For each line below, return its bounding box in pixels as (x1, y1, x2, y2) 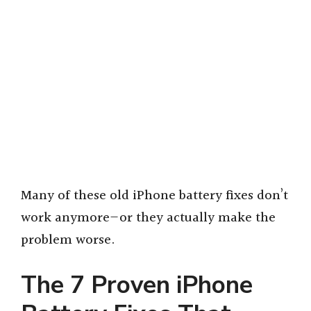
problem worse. (21, 229, 115, 251)
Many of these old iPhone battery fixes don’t (21, 185, 288, 206)
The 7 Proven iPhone (21, 269, 253, 302)
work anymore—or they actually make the (21, 207, 276, 228)
